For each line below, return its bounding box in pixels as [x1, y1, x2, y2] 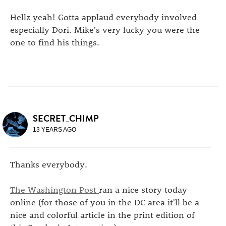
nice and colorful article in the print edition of [10, 209, 195, 220]
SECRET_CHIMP [33, 111, 99, 125]
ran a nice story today [99, 184, 187, 195]
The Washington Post [10, 184, 99, 195]
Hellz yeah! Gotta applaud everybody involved [10, 11, 197, 22]
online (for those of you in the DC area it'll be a [10, 196, 199, 207]
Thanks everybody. [10, 158, 87, 169]
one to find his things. [10, 36, 99, 47]
